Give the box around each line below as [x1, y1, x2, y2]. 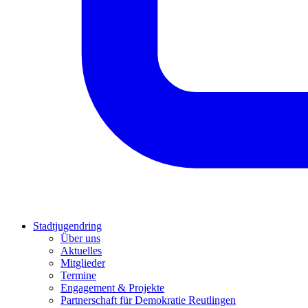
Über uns [60, 232, 100, 244]
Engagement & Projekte [60, 281, 164, 294]
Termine [60, 269, 96, 281]
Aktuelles [60, 244, 102, 256]
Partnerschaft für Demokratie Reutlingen [60, 294, 236, 306]
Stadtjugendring [33, 219, 102, 232]
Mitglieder [60, 256, 105, 269]
